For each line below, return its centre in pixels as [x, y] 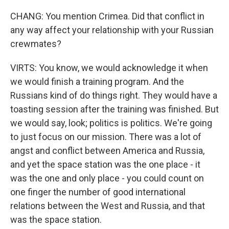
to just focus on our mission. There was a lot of [106, 137]
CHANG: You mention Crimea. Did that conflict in [107, 16]
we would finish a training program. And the [97, 82]
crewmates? [36, 44]
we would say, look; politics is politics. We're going [111, 123]
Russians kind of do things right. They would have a [114, 95]
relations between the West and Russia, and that [108, 206]
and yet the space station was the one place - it [105, 164]
